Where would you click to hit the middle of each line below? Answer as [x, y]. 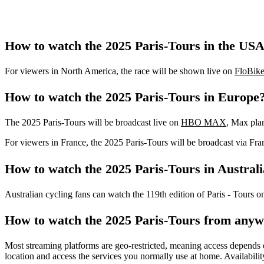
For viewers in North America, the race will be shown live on [120, 71]
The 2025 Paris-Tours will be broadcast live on [93, 123]
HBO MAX [204, 123]
